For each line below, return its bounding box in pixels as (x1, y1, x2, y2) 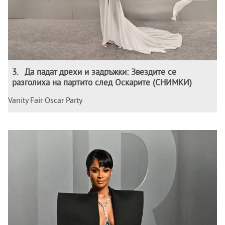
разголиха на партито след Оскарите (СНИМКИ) (12, 77, 192, 88)
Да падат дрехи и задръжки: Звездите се (25, 66, 176, 77)
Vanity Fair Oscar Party (8, 95, 82, 105)
